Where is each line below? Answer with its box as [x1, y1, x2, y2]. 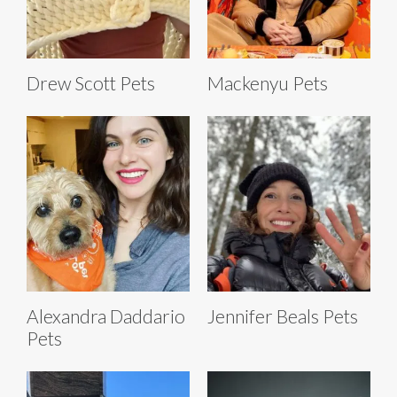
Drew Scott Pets [27, 71, 155, 94]
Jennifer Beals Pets [207, 304, 358, 327]
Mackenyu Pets [207, 71, 328, 94]
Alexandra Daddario [27, 304, 185, 327]
